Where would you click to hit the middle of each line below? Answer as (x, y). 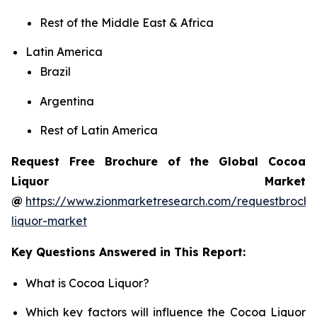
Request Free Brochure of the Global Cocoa (158, 161)
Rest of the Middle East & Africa (127, 22)
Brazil (55, 72)
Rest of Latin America (99, 130)
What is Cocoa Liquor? (87, 283)
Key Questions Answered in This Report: (128, 252)
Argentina (67, 101)
